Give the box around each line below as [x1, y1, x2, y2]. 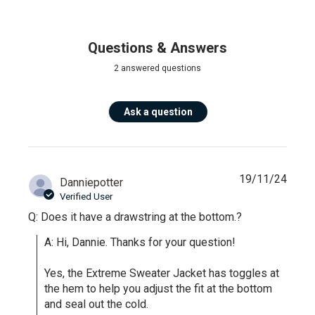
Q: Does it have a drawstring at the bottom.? [28, 210, 243, 224]
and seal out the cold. [44, 297, 149, 311]
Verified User [60, 191, 113, 202]
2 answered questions [114, 63, 201, 74]
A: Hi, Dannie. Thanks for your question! [44, 236, 236, 250]
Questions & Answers [88, 39, 227, 57]
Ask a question [123, 106, 193, 118]
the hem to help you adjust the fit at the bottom [44, 282, 273, 296]
